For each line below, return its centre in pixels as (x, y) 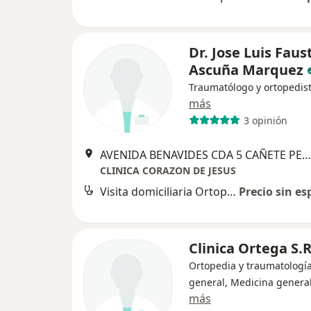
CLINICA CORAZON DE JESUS (168, 170)
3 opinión (265, 120)
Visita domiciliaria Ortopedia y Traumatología (232, 192)
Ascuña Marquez (246, 70)
